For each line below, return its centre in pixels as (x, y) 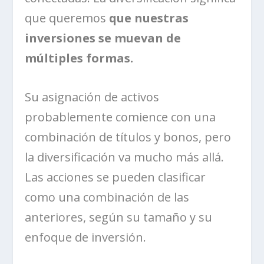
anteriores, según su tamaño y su (119, 217)
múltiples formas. (79, 58)
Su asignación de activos (92, 97)
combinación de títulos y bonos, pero (128, 137)
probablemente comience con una (121, 117)
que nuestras (149, 18)
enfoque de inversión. (86, 237)
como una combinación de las (107, 197)
